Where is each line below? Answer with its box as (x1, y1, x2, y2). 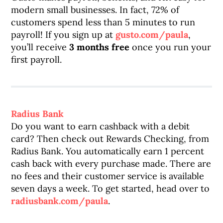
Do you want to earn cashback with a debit (11, 120, 190, 132)
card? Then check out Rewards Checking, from (11, 133, 210, 144)
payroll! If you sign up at (11, 29, 116, 40)
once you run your (129, 41, 212, 53)
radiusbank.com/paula (11, 195, 109, 207)
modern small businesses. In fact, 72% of (11, 4, 180, 15)
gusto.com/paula (115, 29, 189, 40)
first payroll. (11, 54, 62, 65)
